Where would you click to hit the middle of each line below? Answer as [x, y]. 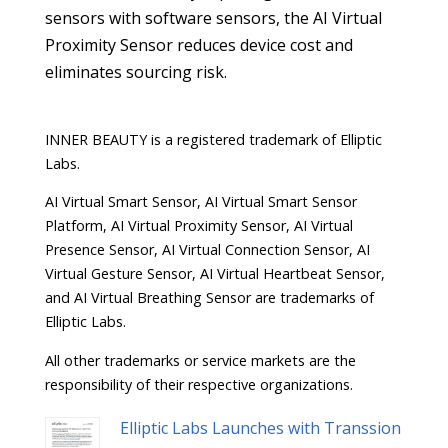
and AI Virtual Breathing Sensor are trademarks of [209, 298]
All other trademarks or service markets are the [200, 360]
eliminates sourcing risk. [135, 71]
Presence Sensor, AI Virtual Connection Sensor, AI [207, 250]
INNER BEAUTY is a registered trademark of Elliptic [213, 139]
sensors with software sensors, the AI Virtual [213, 17]
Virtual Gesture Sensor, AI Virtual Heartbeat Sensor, [214, 274]
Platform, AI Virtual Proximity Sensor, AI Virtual [198, 226]
